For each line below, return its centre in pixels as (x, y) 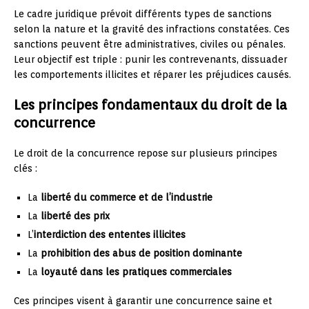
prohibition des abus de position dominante (141, 253)
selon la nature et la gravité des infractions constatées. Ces (152, 29)
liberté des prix (75, 216)
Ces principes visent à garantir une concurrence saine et (143, 300)
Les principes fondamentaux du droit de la (150, 104)
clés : (26, 168)
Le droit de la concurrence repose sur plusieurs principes (146, 153)
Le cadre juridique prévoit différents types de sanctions (143, 13)
